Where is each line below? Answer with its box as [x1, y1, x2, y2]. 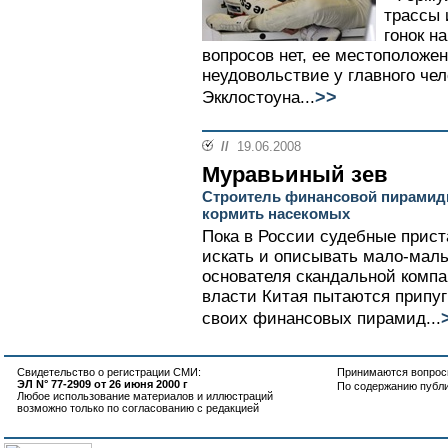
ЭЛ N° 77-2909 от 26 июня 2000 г [17, 378, 188, 390]
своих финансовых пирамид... [202, 309, 441, 328]
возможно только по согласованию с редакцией [17, 402, 259, 414]
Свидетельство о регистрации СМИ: [17, 366, 201, 378]
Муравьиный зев [202, 162, 388, 187]
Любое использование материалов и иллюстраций [17, 390, 273, 402]
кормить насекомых [202, 205, 350, 222]
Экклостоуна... [202, 88, 315, 107]
